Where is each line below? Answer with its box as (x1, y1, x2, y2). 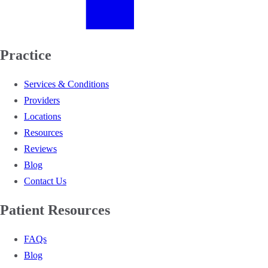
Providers (24, 95, 60, 105)
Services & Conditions (24, 78, 109, 89)
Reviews (24, 143, 57, 154)
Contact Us (24, 175, 66, 186)
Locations (24, 111, 61, 121)
